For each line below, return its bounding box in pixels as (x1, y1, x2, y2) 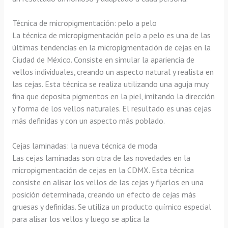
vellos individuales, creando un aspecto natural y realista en (12, 67, 214, 77)
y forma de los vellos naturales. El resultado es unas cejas (12, 103, 211, 114)
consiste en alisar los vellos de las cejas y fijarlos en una (12, 177, 204, 188)
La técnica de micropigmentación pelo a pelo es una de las (12, 30, 211, 41)
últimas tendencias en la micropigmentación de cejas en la (12, 42, 211, 53)
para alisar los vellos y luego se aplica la (12, 214, 150, 224)
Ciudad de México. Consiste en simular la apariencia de (12, 54, 194, 65)
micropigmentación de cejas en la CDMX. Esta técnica (12, 165, 194, 176)
